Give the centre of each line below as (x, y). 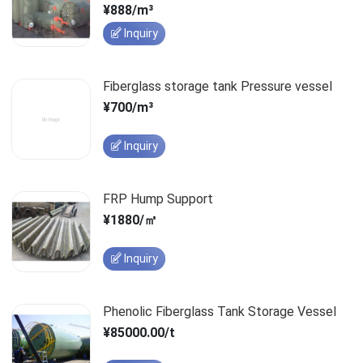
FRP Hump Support (158, 199)
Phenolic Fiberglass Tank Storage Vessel (219, 311)
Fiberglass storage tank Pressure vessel (217, 86)
